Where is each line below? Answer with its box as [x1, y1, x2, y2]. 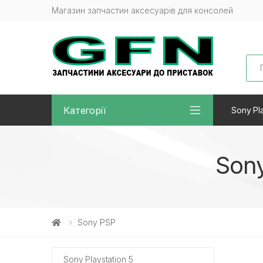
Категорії [63, 104, 106, 116]
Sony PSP [77, 217, 116, 228]
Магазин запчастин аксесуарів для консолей [52, 5, 233, 16]
